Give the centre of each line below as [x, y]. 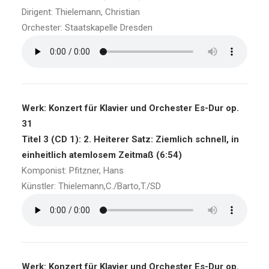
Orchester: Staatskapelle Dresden [87, 28]
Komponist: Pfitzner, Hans [73, 171]
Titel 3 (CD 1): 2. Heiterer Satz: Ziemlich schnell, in [130, 139]
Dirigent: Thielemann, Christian [81, 12]
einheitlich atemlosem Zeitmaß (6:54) [102, 155]
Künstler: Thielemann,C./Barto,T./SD [91, 186]
